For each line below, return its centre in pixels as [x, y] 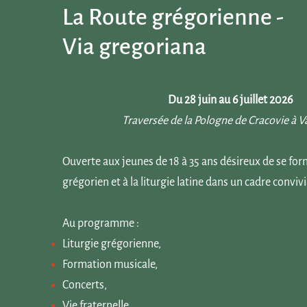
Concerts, [85, 285]
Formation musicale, [110, 265]
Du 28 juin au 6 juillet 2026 [230, 100]
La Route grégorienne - [173, 17]
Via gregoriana [134, 47]
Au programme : [102, 223]
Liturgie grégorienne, [113, 244]
